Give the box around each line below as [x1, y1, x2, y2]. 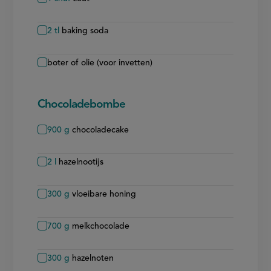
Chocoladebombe [38, 99, 126, 111]
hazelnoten [72, 253, 114, 263]
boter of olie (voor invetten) [47, 58, 153, 67]
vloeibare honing [72, 189, 137, 198]
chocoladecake [72, 125, 129, 134]
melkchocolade [72, 221, 130, 230]
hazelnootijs [59, 157, 104, 166]
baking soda [62, 26, 109, 35]
